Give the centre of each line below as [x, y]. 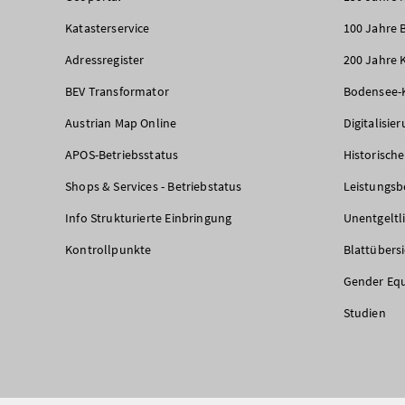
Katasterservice [108, 28]
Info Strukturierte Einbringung [149, 217]
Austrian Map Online [121, 122]
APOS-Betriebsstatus [122, 154]
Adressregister [105, 59]
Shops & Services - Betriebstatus [154, 186]
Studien [364, 312]
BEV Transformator [117, 91]
